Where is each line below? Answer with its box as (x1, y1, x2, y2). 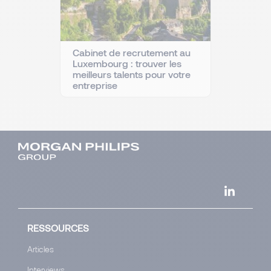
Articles (27, 244, 54, 255)
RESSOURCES (27, 222, 89, 234)
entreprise (73, 79, 117, 91)
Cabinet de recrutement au (73, 46, 191, 58)
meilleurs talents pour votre (73, 68, 191, 80)
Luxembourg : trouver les (73, 57, 181, 69)
